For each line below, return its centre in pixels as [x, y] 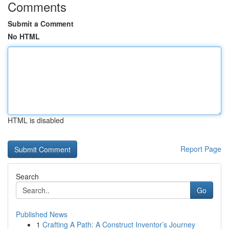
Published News [42, 214]
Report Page [201, 149]
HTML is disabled [36, 120]
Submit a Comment [41, 24]
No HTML [24, 36]
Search [27, 176]
